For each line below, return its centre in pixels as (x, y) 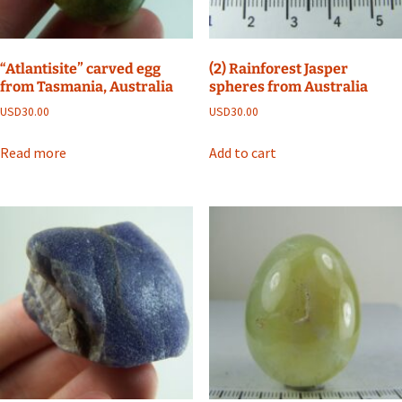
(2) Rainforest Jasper (278, 68)
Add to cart (242, 152)
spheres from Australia (288, 86)
